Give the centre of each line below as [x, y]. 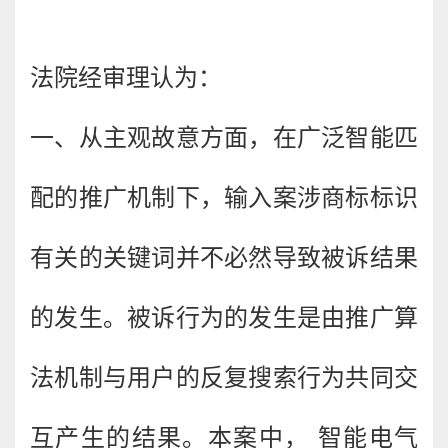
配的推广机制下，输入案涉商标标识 [224, 197]
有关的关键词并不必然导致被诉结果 [224, 257]
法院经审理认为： [126, 77]
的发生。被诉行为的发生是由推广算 [224, 317]
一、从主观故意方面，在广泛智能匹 [224, 137]
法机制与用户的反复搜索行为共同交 [224, 377]
